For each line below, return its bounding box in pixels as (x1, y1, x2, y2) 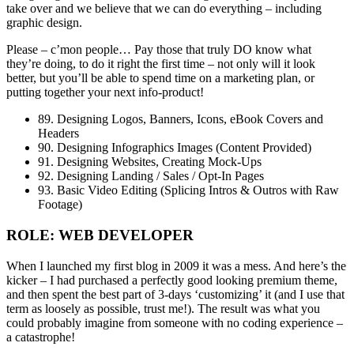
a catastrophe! (6, 330, 75, 344)
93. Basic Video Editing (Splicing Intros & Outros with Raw (38, 183, 339, 198)
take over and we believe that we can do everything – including (6, 2, 322, 16)
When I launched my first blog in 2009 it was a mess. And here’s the (6, 258, 346, 273)
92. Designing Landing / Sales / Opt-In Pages (38, 169, 264, 183)
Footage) (38, 198, 82, 212)
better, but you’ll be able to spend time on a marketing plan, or (6, 71, 314, 85)
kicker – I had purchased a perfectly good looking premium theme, (6, 273, 337, 287)
